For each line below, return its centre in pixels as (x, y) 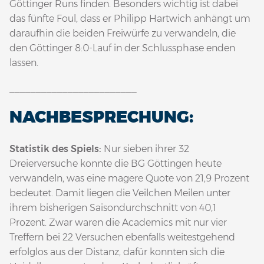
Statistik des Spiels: (57, 149)
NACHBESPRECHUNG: (101, 117)
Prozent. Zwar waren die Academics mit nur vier (118, 223)
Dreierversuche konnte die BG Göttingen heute (115, 164)
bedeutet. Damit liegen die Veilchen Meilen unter (120, 193)
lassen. (24, 63)
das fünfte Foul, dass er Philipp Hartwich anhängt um (130, 19)
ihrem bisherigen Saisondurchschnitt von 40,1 (113, 208)
